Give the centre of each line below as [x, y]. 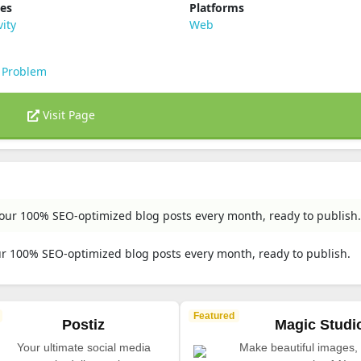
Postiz [84, 325]
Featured [214, 316]
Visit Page [67, 115]
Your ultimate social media [83, 347]
